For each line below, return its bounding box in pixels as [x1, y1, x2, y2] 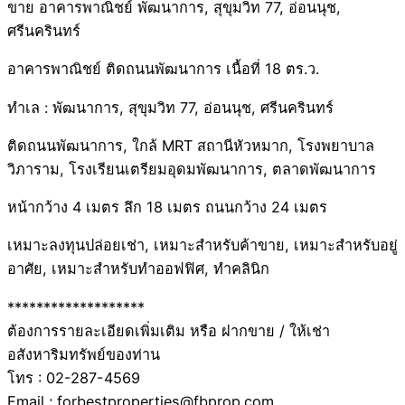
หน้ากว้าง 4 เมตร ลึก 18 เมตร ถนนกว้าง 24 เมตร [7, 198, 327, 217]
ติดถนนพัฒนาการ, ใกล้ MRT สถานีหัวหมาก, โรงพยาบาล [7, 136, 374, 155]
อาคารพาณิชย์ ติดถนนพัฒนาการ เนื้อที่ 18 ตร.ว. [7, 60, 319, 79]
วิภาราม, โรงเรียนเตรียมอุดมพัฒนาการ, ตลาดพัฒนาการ [7, 159, 376, 178]
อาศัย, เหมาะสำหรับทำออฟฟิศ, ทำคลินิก [7, 259, 269, 278]
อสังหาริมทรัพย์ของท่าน [7, 344, 160, 363]
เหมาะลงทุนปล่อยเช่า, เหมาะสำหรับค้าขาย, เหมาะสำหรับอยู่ [7, 236, 398, 255]
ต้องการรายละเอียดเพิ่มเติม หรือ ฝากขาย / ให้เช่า [7, 321, 330, 340]
